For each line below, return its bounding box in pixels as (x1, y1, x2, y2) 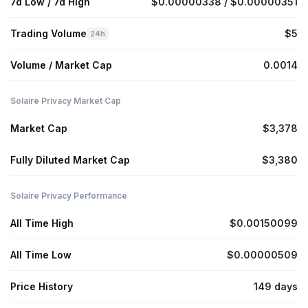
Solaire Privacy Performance (10, 190, 127, 201)
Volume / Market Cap (10, 59, 112, 71)
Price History (10, 280, 73, 293)
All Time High (10, 217, 74, 230)
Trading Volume (10, 27, 87, 40)
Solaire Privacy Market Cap (10, 96, 121, 107)
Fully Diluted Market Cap (10, 154, 130, 166)
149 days (254, 280, 298, 293)
